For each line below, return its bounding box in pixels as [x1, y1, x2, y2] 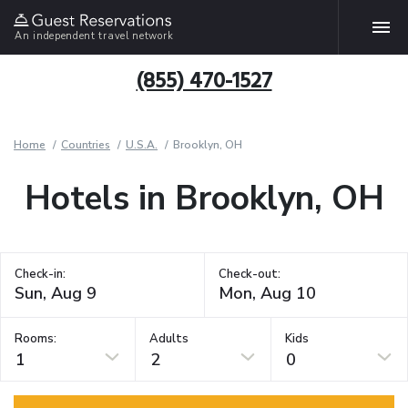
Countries [61, 138, 110, 152]
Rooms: [15, 330, 56, 347]
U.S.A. [126, 138, 158, 152]
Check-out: [218, 266, 280, 282]
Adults [149, 330, 189, 347]
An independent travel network [15, 28, 174, 43]
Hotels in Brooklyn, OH [24, 176, 384, 221]
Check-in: [15, 266, 66, 282]
